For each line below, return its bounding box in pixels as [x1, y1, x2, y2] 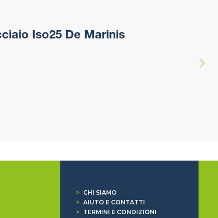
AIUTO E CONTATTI [83, 199, 145, 206]
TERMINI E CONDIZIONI [83, 208, 157, 216]
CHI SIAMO [83, 189, 117, 196]
